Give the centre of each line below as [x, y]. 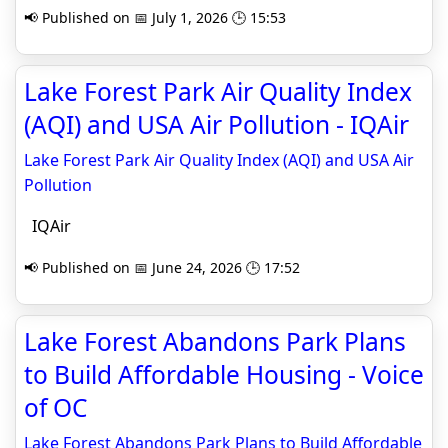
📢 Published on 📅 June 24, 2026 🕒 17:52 [162, 267]
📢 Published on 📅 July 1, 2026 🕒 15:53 [155, 17]
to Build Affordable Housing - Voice [224, 374]
